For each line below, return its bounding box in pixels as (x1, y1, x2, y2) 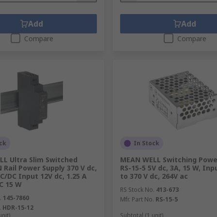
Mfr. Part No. (120, 195, 154, 203)
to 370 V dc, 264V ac (120, 171, 188, 181)
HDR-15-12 (2, 203, 33, 212)
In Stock (133, 139, 159, 147)
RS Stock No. (120, 186, 155, 194)
